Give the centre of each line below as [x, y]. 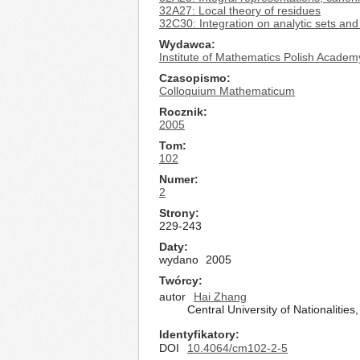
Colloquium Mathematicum [227, 91]
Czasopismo [193, 78]
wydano [179, 260]
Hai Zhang [220, 297]
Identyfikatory [197, 334]
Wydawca [185, 44]
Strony [177, 213]
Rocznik [181, 112]
